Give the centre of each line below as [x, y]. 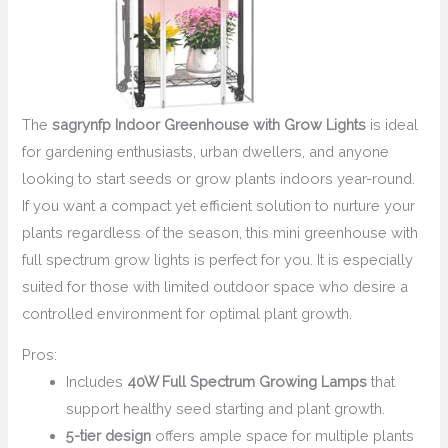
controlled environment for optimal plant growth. [187, 313]
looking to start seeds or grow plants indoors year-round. [219, 178]
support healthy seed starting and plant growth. [226, 409]
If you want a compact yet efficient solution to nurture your [219, 205]
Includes [97, 382]
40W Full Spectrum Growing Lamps [247, 382]
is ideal [392, 124]
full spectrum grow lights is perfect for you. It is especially [218, 259]
